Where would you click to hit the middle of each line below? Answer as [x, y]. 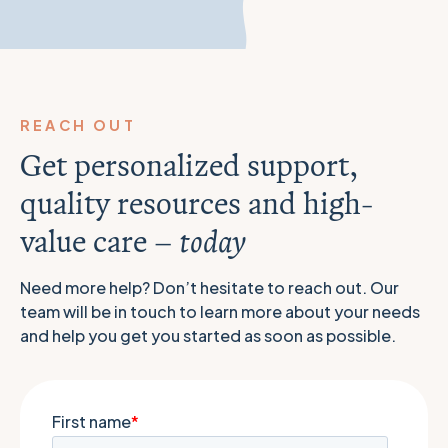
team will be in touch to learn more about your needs [220, 311]
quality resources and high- [196, 202]
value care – [99, 240]
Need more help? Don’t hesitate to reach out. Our [209, 287]
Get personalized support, [189, 164]
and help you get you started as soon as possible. [208, 335]
